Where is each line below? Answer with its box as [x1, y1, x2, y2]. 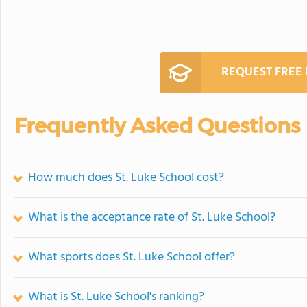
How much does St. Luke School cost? [28, 167, 224, 188]
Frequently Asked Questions [14, 112, 300, 138]
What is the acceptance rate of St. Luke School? [28, 207, 275, 228]
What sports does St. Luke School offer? [28, 247, 235, 267]
